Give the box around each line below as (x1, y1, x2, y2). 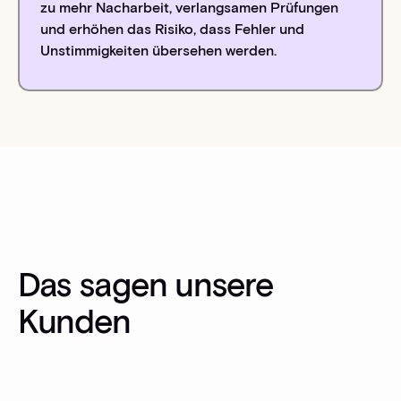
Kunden (17, 300, 131, 342)
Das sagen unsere (17, 263, 273, 305)
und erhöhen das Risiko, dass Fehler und (40, 20, 305, 38)
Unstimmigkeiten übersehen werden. (40, 41, 277, 59)
